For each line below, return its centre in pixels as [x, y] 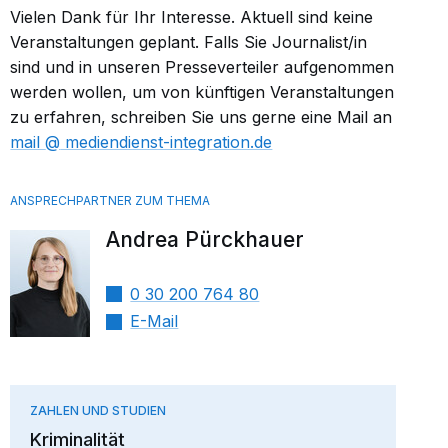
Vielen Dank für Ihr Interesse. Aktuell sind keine [192, 16]
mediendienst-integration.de [166, 141]
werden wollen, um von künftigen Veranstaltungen [202, 91]
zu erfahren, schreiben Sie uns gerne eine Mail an [201, 116]
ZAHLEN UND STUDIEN [98, 410]
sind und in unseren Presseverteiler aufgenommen [202, 66]
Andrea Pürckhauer [205, 239]
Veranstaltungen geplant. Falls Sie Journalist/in [189, 41]
